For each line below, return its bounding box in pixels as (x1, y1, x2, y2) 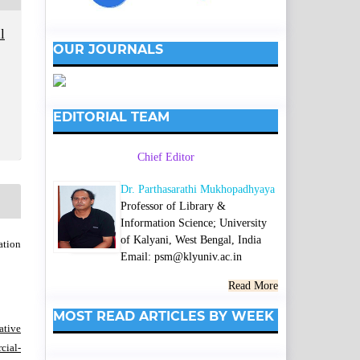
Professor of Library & (121, 199, 226, 212)
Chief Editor (137, 151, 194, 164)
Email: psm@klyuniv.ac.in (121, 250, 242, 263)
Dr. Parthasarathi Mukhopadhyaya (121, 182, 275, 195)
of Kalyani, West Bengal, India (121, 233, 261, 246)
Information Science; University (121, 216, 267, 229)
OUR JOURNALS (53, 41, 163, 57)
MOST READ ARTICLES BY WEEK (53, 308, 274, 324)
